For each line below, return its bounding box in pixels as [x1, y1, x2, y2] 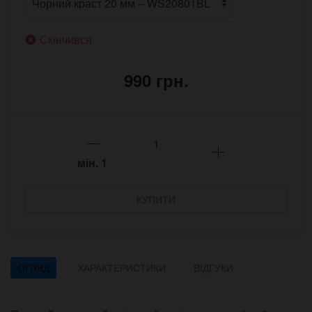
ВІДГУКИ [194, 260, 233, 275]
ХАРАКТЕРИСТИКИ [77, 260, 166, 275]
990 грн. [123, 68, 189, 93]
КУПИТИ [136, 192, 175, 207]
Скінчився [40, 31, 92, 48]
